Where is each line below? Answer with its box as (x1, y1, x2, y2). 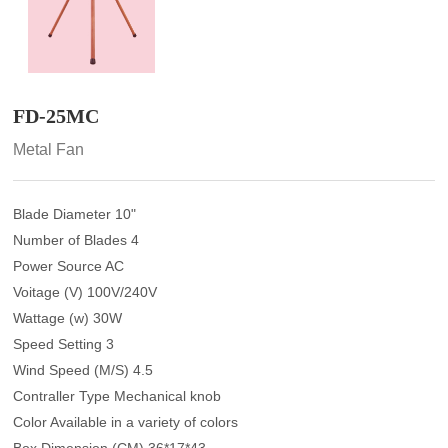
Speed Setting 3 (13, 335, 115, 352)
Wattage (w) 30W (13, 309, 123, 326)
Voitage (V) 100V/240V (13, 283, 158, 300)
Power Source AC (13, 257, 125, 274)
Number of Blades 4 (13, 231, 140, 248)
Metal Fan (13, 140, 85, 158)
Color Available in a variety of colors (13, 413, 239, 430)
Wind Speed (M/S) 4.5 (13, 361, 154, 378)
